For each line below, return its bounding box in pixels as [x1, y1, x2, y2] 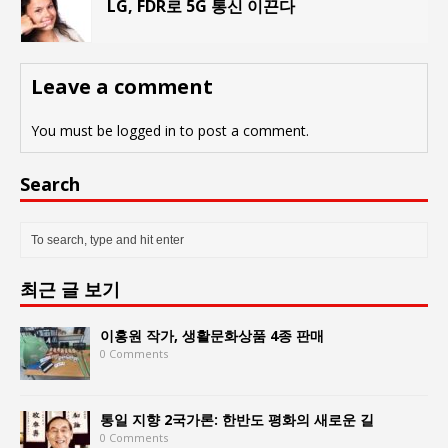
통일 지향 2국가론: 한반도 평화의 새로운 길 [100, 409, 374, 429]
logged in [117, 120, 176, 140]
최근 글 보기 [20, 276, 120, 301]
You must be [31, 120, 117, 140]
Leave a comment [31, 72, 213, 100]
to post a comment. [176, 120, 309, 140]
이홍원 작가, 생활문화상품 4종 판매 [100, 325, 324, 345]
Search [20, 171, 80, 196]
